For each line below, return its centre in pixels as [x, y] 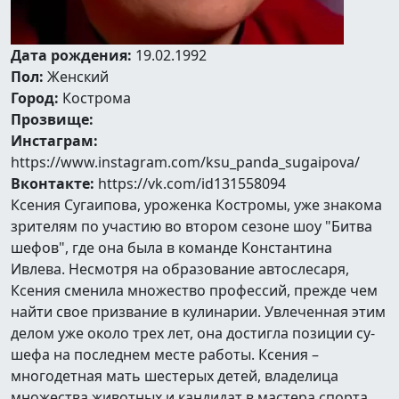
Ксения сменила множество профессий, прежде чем [194, 290]
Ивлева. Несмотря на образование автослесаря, [180, 269]
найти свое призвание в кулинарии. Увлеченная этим [198, 312]
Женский [76, 77]
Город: [35, 98]
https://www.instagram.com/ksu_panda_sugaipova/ [185, 162]
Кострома [95, 98]
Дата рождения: [71, 55]
